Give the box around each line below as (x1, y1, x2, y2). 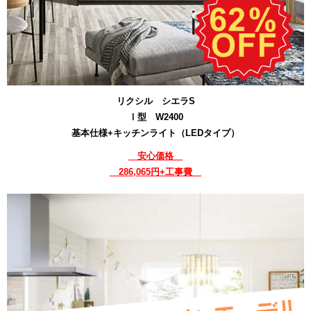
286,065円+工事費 (110, 167, 201, 178)
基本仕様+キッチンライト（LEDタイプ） (72, 127, 239, 138)
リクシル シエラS (116, 95, 195, 106)
